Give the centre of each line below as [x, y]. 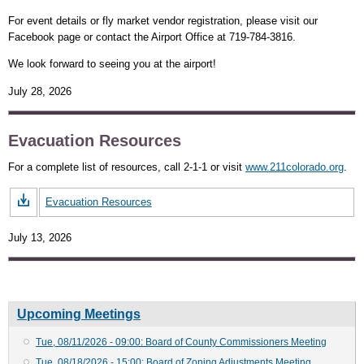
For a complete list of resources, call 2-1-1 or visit [127, 167]
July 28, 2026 [40, 91]
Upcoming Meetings [79, 314]
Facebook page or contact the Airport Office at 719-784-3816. [152, 37]
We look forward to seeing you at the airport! [112, 64]
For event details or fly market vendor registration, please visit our [163, 21]
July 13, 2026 [40, 237]
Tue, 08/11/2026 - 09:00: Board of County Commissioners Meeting [181, 342]
